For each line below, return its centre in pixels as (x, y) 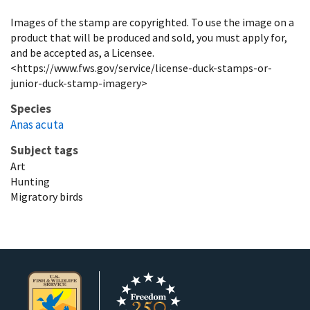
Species (31, 108)
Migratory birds (47, 196)
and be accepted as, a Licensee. (82, 52)
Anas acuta (37, 124)
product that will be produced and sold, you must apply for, (149, 37)
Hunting (30, 181)
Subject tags (44, 150)
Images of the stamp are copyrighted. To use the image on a (152, 22)
